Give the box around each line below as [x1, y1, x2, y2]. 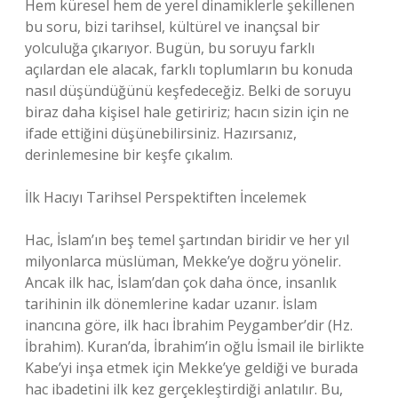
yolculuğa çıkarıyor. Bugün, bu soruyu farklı [25, 38, 314, 58]
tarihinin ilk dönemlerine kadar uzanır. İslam [25, 294, 317, 314]
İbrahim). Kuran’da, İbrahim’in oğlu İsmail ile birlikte [25, 337, 364, 356]
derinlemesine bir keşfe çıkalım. [25, 145, 233, 164]
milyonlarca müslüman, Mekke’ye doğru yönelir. [25, 251, 341, 271]
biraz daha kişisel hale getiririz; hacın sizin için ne [25, 102, 349, 122]
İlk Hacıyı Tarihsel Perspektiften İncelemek [25, 187, 306, 207]
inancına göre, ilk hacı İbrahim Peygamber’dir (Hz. [25, 315, 353, 335]
